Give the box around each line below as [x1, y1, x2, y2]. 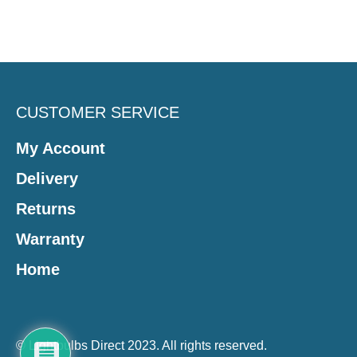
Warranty [16, 230, 84, 249]
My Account [16, 139, 105, 158]
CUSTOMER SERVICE [16, 104, 179, 122]
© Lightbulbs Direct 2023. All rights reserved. [16, 339, 267, 353]
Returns [16, 200, 76, 218]
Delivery [16, 170, 78, 188]
